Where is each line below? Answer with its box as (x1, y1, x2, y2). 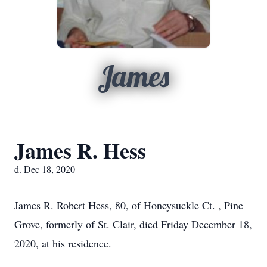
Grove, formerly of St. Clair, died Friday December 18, (14, 217, 252, 231)
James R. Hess (14, 135, 146, 166)
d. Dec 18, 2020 (14, 163, 75, 175)
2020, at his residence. (14, 236, 111, 250)
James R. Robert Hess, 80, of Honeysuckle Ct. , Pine (14, 198, 243, 212)
